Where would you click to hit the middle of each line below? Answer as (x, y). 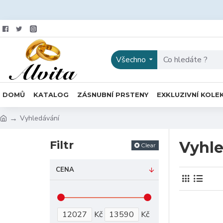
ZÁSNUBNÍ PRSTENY (113, 94)
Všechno (131, 60)
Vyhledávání (40, 118)
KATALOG (51, 94)
